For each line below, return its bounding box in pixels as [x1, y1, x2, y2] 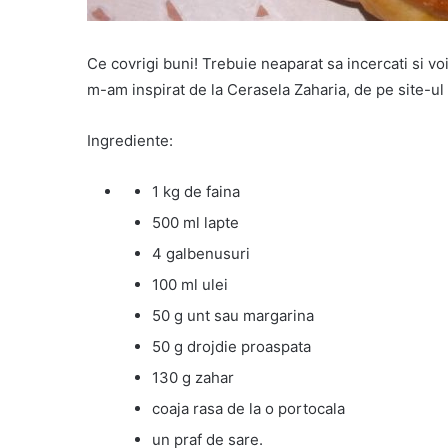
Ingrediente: [87, 131, 173, 151]
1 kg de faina [152, 182, 240, 202]
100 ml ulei [152, 275, 228, 295]
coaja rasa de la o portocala [152, 399, 345, 419]
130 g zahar [152, 368, 234, 388]
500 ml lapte [152, 213, 239, 233]
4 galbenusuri [152, 244, 250, 264]
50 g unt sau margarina [152, 306, 314, 326]
